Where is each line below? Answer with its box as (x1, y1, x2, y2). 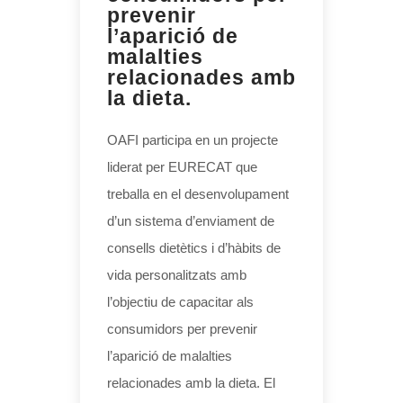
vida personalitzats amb (107, 266, 246, 282)
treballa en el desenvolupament (107, 185, 289, 201)
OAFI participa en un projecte (107, 131, 278, 148)
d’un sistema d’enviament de (107, 212, 274, 228)
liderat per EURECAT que (107, 158, 257, 175)
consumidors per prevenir (107, 320, 257, 336)
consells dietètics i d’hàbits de (107, 239, 281, 255)
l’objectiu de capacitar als (107, 293, 254, 309)
